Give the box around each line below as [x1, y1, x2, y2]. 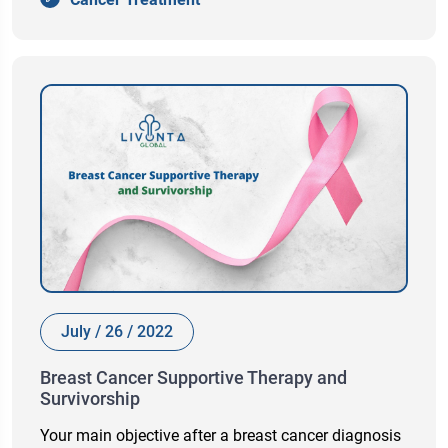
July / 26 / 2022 [61, 322, 173, 342]
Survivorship [40, 388, 140, 410]
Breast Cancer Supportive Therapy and [40, 367, 347, 389]
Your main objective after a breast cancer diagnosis [40, 426, 401, 446]
